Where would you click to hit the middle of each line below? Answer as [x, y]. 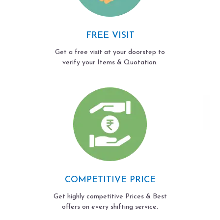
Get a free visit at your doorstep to [110, 52]
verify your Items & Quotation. [110, 62]
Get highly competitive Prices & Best [110, 196]
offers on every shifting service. [110, 207]
